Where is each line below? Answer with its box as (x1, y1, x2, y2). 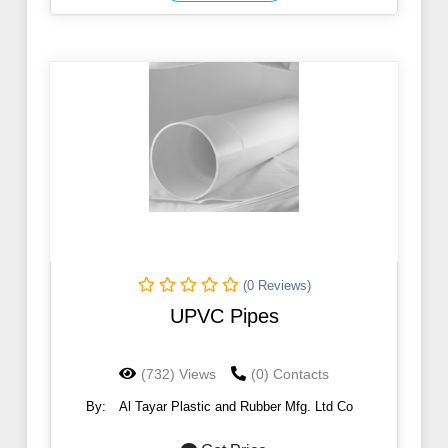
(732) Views (141, 366, 216, 383)
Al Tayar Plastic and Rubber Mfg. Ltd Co (119, 399, 353, 415)
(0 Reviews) (242, 278, 311, 294)
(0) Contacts (251, 366, 329, 383)
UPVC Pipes (169, 305, 279, 328)
